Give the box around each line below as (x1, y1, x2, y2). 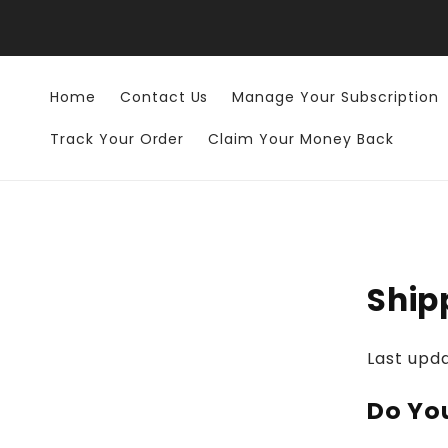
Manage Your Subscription (232, 87, 439, 107)
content (23, 21, 99, 45)
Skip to (23, 2, 88, 26)
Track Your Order (50, 129, 185, 149)
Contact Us (119, 87, 209, 107)
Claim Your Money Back (208, 129, 394, 149)
